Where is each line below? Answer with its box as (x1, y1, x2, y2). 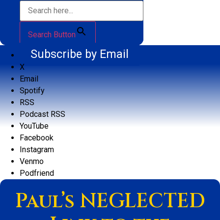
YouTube (20, 121, 49, 131)
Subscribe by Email (30, 47, 129, 61)
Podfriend (20, 168, 54, 178)
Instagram (20, 145, 54, 155)
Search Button (28, 30, 76, 40)
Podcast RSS (20, 110, 65, 119)
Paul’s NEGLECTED (15, 188, 205, 215)
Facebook (20, 133, 54, 143)
